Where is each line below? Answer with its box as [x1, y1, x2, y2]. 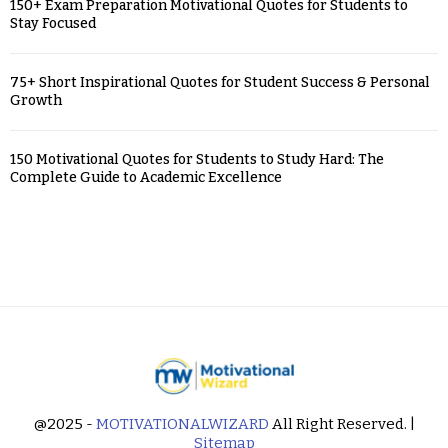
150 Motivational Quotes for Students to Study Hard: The [10, 150, 384, 168]
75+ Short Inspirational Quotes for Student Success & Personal [10, 73, 430, 91]
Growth [10, 91, 62, 109]
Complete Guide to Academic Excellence [10, 168, 282, 186]
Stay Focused [10, 14, 96, 32]
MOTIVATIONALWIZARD [95, 414, 269, 433]
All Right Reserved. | [268, 414, 415, 433]
